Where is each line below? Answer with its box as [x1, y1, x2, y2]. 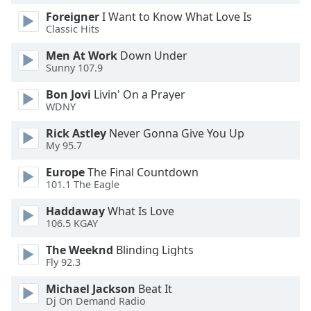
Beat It [135, 281, 172, 296]
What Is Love [105, 203, 174, 219]
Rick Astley [46, 126, 106, 141]
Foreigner [46, 9, 99, 24]
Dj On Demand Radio [46, 294, 146, 308]
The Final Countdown [85, 165, 199, 180]
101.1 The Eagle [46, 178, 119, 192]
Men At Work [46, 48, 117, 63]
